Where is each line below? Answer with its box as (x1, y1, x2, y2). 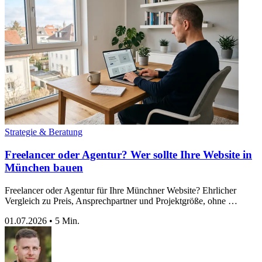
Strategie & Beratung (5, 127, 82, 137)
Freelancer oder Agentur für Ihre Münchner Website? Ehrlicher (5, 185, 236, 195)
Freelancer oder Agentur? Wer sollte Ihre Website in (5, 149, 252, 161)
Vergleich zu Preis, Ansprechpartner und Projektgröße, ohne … (5, 195, 237, 206)
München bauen (5, 161, 83, 174)
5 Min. (55, 215, 80, 226)
